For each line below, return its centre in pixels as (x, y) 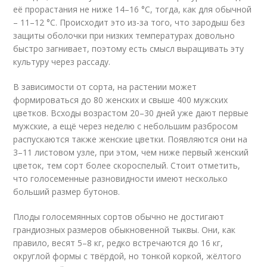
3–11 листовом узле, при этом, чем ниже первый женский (131, 152)
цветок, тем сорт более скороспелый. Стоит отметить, (127, 165)
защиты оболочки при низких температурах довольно (124, 35)
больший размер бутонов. (67, 192)
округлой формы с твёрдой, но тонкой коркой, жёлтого (128, 256)
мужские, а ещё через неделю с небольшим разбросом (126, 126)
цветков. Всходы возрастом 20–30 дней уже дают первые (131, 113)
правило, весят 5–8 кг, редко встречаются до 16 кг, (118, 243)
